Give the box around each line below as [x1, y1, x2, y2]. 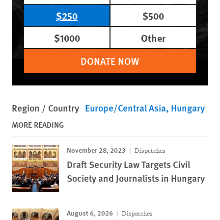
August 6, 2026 [67, 207, 113, 218]
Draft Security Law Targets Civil [67, 157, 190, 171]
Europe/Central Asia [85, 101, 166, 114]
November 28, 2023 [67, 144, 126, 155]
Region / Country [12, 101, 79, 114]
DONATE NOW [81, 54, 139, 68]
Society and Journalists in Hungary [67, 171, 205, 185]
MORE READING [12, 118, 64, 130]
